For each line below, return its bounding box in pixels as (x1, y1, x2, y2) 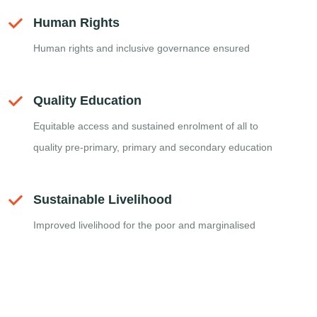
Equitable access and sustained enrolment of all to (33, 120, 258, 132)
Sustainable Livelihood (33, 192, 172, 207)
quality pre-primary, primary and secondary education (33, 141, 272, 153)
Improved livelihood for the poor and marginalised (33, 219, 255, 231)
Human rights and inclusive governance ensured (33, 42, 250, 54)
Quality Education (33, 93, 142, 108)
